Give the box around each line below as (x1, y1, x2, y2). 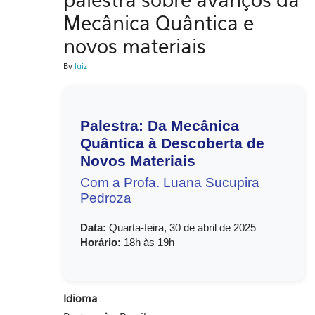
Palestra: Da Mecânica (80, 117, 239, 134)
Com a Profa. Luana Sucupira (80, 175, 259, 190)
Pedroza (80, 191, 131, 205)
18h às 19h (121, 236, 174, 248)
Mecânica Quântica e (63, 11, 254, 34)
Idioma (63, 292, 97, 304)
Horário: (80, 236, 121, 248)
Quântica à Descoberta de (80, 135, 264, 151)
